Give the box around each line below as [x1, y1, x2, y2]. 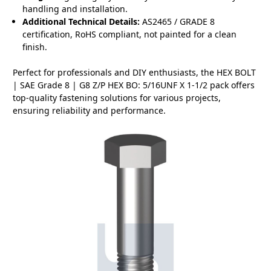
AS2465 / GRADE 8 [140, 16, 215, 28]
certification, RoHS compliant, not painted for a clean [22, 28, 237, 41]
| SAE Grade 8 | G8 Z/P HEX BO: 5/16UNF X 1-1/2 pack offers [13, 79, 255, 91]
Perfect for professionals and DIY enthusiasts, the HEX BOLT [13, 67, 256, 79]
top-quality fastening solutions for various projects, [13, 92, 221, 104]
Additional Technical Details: [22, 16, 140, 28]
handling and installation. [22, 3, 128, 15]
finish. [22, 41, 48, 53]
